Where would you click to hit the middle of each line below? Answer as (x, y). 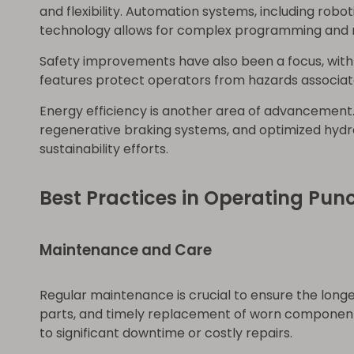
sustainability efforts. (104, 149)
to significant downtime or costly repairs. (166, 333)
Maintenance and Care (126, 250)
